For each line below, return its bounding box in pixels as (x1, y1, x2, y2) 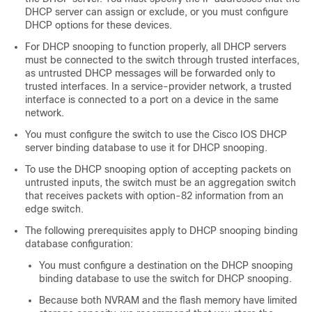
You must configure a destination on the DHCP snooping (39, 260, 293, 271)
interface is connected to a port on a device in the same (25, 94, 279, 105)
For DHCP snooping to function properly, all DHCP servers (25, 41, 286, 52)
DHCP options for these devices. (25, 19, 172, 31)
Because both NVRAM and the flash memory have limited (39, 295, 297, 306)
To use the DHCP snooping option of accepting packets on (25, 164, 291, 175)
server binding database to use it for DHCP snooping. (25, 142, 267, 153)
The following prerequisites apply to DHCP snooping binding (25, 225, 298, 236)
